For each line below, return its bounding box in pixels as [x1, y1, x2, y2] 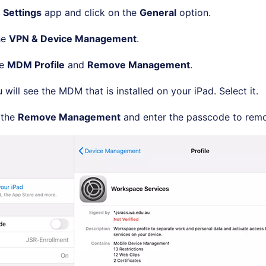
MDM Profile [7, 58, 65, 71]
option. [176, 6, 211, 18]
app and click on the [42, 6, 140, 18]
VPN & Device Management [9, 32, 137, 45]
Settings [3, 6, 42, 18]
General [140, 6, 176, 18]
